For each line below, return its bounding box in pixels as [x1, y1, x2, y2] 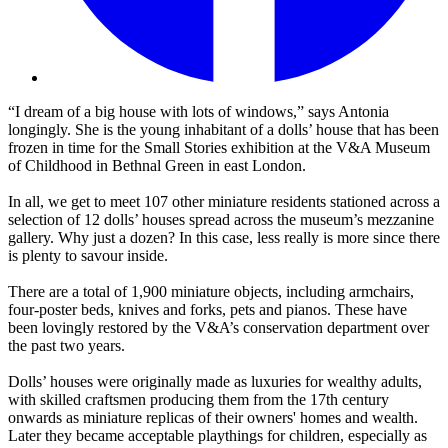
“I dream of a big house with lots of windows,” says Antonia [8, 103, 389, 121]
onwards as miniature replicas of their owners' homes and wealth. [8, 409, 418, 427]
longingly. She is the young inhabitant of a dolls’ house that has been [8, 121, 439, 139]
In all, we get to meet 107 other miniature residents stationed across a [8, 193, 440, 211]
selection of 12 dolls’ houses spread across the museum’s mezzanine [8, 211, 434, 229]
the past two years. [8, 337, 125, 355]
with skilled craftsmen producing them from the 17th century [8, 391, 389, 409]
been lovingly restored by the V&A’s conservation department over [8, 319, 429, 337]
